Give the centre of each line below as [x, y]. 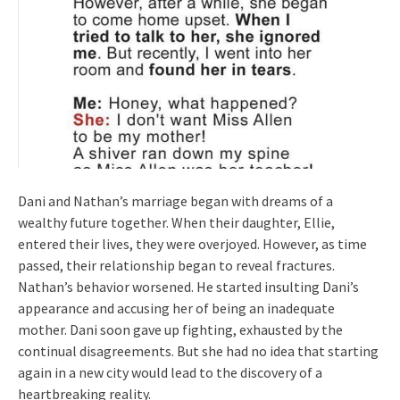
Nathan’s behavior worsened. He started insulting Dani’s [188, 286]
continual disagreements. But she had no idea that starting [198, 350]
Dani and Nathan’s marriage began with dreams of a [175, 200]
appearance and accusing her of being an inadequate [176, 308]
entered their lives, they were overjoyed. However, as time [192, 243]
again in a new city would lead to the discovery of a [170, 372]
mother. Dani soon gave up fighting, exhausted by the [180, 329]
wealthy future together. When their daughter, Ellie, [176, 222]
